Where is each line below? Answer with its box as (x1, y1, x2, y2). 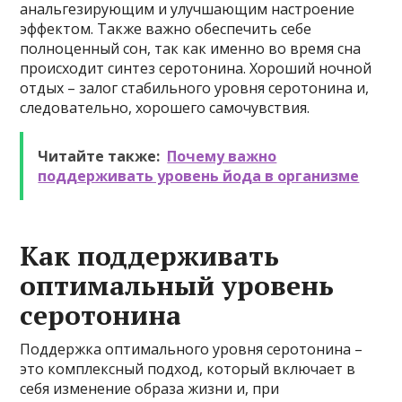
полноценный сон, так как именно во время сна (20, 39, 362, 58)
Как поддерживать (20, 238, 280, 274)
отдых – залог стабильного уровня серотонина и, (20, 78, 370, 98)
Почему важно (167, 146, 277, 166)
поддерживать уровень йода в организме (38, 166, 360, 186)
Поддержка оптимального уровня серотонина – (20, 339, 363, 359)
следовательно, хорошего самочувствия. (20, 98, 310, 118)
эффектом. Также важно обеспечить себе (20, 19, 312, 39)
